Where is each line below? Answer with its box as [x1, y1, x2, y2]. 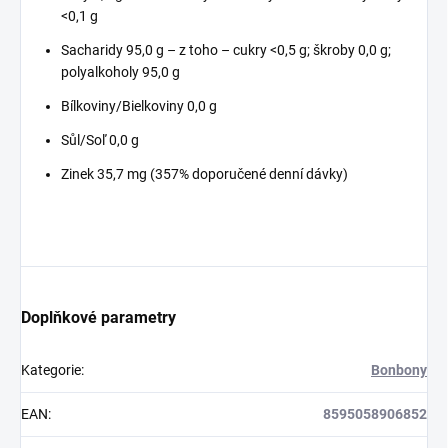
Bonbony [371, 361, 427, 378]
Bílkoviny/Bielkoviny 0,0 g [61, 97, 217, 114]
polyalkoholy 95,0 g [61, 63, 180, 80]
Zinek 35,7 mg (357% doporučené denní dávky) [61, 165, 348, 182]
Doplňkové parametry [21, 307, 176, 327]
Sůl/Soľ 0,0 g [61, 131, 139, 148]
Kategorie [21, 361, 81, 378]
